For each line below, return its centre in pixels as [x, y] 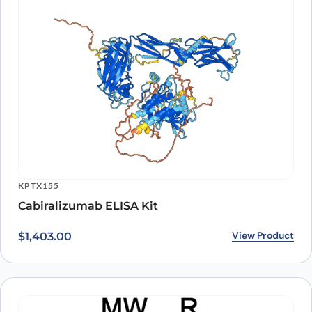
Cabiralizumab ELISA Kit [88, 206]
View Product [263, 236]
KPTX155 [39, 186]
